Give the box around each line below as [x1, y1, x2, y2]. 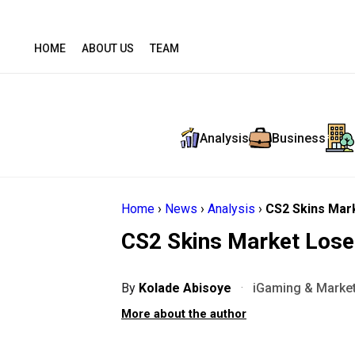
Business [271, 130, 326, 146]
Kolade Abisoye [139, 281, 235, 296]
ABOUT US [82, 42, 134, 55]
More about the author [121, 307, 246, 321]
